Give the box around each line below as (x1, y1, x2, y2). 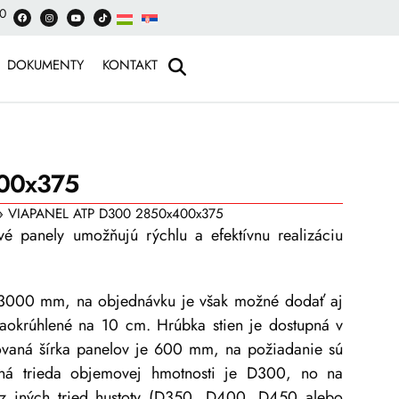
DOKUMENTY (7, 55, 85, 75)
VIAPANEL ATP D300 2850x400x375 (7, 203, 224, 224)
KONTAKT (102, 55, 159, 75)
